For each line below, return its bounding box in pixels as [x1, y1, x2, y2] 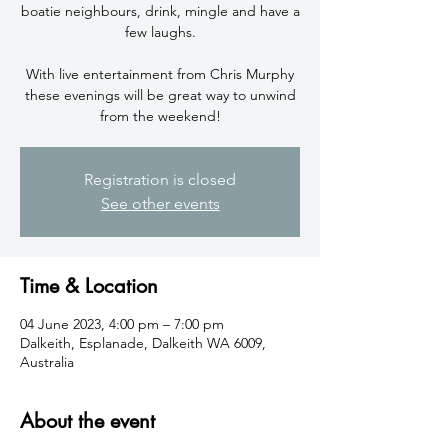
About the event [20, 408, 155, 434]
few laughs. [124, 23, 196, 41]
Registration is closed [84, 170, 236, 189]
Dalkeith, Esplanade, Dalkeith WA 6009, [20, 334, 266, 352]
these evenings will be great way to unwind [24, 86, 296, 104]
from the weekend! [99, 107, 221, 125]
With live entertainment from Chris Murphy [26, 65, 294, 83]
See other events [100, 194, 220, 213]
